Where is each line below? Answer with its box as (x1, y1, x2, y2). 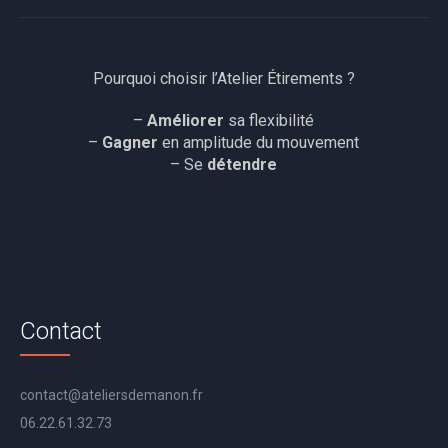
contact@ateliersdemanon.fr (20, 387, 204, 404)
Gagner (102, 133, 159, 153)
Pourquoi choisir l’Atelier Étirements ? (92, 69, 355, 89)
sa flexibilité (224, 111, 315, 131)
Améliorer (147, 111, 225, 131)
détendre (207, 155, 278, 175)
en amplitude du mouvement (158, 133, 360, 153)
